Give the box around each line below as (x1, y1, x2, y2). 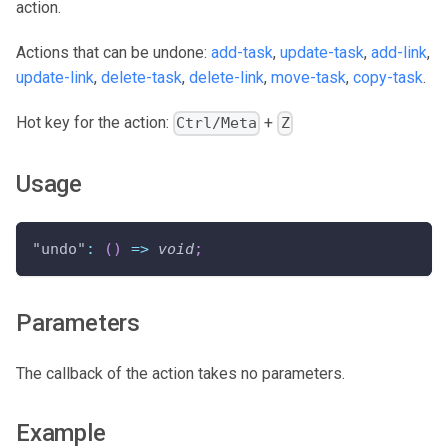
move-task (271, 68, 346, 88)
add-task (211, 43, 273, 63)
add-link (371, 43, 427, 63)
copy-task (353, 68, 423, 88)
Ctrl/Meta (176, 114, 258, 133)
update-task (280, 43, 364, 63)
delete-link (189, 68, 264, 88)
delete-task (101, 68, 182, 88)
